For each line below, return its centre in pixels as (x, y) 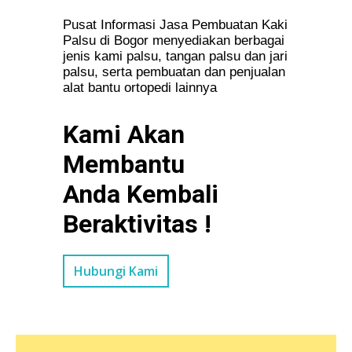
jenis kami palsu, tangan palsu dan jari (175, 56)
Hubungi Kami (116, 271)
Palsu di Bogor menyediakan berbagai (174, 40)
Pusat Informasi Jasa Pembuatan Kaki (175, 24)
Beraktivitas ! (137, 224)
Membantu (124, 164)
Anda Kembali (141, 194)
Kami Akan (124, 134)
